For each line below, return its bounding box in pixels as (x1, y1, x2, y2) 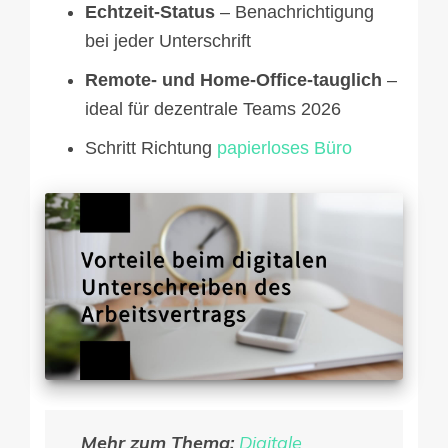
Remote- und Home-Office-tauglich (85, 69, 382, 90)
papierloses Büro (217, 137, 352, 158)
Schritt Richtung (85, 137, 217, 158)
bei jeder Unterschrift (85, 30, 251, 51)
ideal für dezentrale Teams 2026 (85, 98, 341, 119)
